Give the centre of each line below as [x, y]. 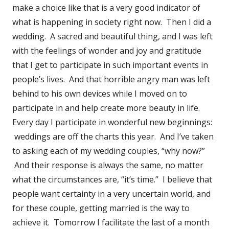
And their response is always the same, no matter [108, 165]
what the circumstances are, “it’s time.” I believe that [112, 179]
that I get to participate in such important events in [110, 65]
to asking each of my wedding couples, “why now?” [109, 151]
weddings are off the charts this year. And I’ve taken [113, 136]
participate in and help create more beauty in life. [106, 108]
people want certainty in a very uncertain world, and [111, 193]
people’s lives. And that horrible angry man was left [111, 79]
